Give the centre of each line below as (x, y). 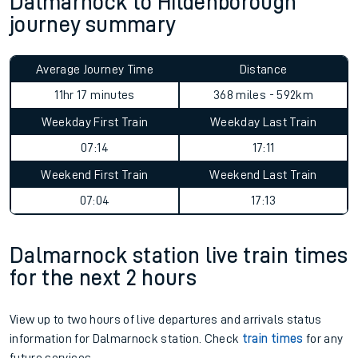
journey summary (93, 25)
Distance (263, 70)
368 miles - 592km (263, 95)
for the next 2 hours (103, 278)
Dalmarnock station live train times (179, 256)
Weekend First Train (95, 175)
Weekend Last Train (263, 175)
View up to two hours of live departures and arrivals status (166, 320)
